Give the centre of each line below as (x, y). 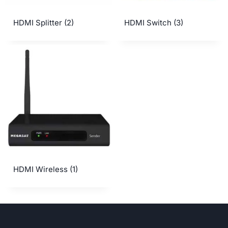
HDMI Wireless (41, 169)
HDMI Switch (149, 23)
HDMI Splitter (39, 23)
